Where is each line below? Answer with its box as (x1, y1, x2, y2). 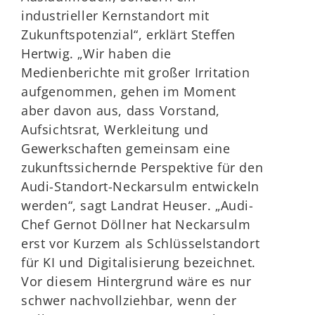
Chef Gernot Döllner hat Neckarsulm (21, 216, 251, 233)
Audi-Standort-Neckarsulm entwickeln (21, 178, 260, 195)
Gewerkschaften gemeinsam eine (21, 140, 231, 157)
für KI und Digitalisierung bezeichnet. (21, 254, 256, 271)
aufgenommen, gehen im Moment (21, 83, 236, 100)
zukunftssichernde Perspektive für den (21, 159, 264, 176)
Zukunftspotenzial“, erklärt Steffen (21, 26, 236, 43)
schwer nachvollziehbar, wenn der (21, 292, 237, 309)
